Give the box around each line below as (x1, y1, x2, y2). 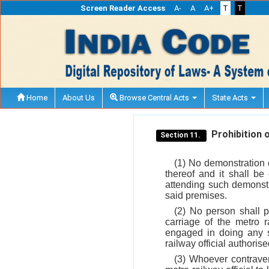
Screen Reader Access (80, 4, 165, 13)
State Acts (212, 92, 250, 102)
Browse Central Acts (118, 92, 191, 102)
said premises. (165, 190, 227, 201)
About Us (62, 92, 95, 102)
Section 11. (160, 130, 203, 139)
